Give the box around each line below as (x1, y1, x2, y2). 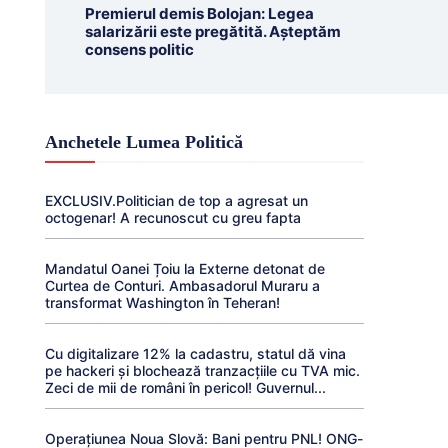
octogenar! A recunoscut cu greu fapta (44, 209, 301, 226)
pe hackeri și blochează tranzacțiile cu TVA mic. (44, 362, 360, 379)
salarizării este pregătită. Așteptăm (84, 22, 341, 41)
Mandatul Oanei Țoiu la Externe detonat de (44, 260, 325, 277)
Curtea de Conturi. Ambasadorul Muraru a (44, 277, 320, 294)
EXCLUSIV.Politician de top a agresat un (44, 192, 308, 209)
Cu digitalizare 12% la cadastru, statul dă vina (44, 345, 346, 362)
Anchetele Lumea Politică (44, 132, 243, 152)
